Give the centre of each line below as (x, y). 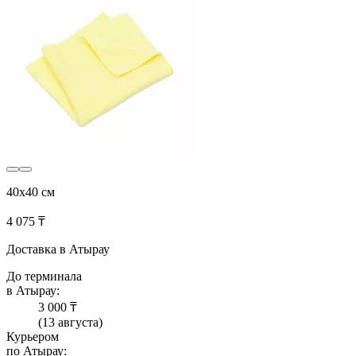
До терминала (44, 277)
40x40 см (31, 192)
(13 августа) (70, 323)
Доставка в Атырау (58, 250)
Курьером (33, 337)
